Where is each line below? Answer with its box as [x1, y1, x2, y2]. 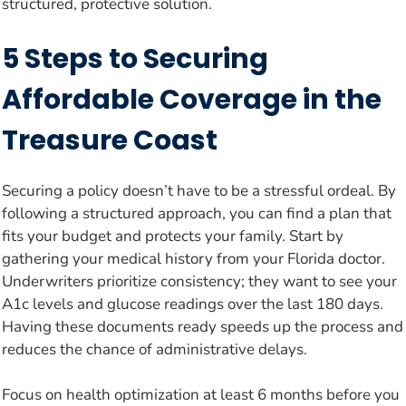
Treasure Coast [2, 121, 217, 159]
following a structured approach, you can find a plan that [2, 202, 391, 224]
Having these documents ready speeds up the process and [2, 315, 403, 337]
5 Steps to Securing [2, 39, 268, 78]
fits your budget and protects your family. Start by [2, 225, 343, 246]
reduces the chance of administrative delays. [2, 338, 307, 360]
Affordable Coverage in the [2, 80, 382, 119]
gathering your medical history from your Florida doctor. [2, 247, 385, 269]
